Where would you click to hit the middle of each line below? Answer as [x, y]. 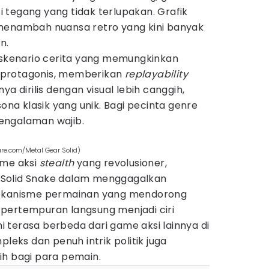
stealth [57, 163]
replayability [156, 74]
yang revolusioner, [121, 163]
